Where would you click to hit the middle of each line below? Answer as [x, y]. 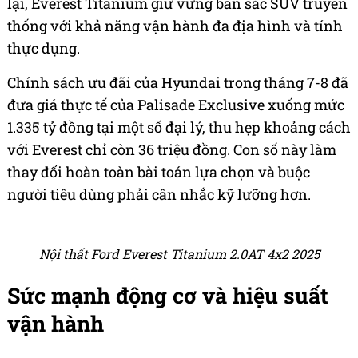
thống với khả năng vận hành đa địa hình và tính [175, 26]
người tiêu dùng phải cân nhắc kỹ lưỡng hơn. [159, 195]
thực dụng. [44, 48]
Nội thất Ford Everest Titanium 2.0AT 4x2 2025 [179, 254]
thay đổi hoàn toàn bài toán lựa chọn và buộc [159, 172]
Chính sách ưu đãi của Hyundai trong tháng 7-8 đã [178, 83]
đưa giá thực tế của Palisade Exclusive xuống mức [176, 105]
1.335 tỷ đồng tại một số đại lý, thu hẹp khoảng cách [179, 127]
